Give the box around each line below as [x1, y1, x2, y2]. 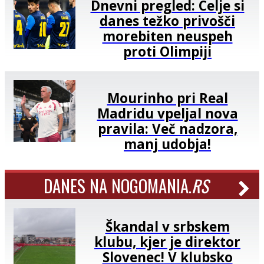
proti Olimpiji [123, 42, 212, 61]
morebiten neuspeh [102, 27, 233, 45]
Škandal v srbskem [105, 217, 230, 236]
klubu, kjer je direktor [94, 232, 240, 251]
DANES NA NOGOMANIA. [43, 173, 192, 199]
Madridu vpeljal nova [97, 104, 238, 123]
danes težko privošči [100, 11, 235, 30]
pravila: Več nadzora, [97, 120, 237, 138]
